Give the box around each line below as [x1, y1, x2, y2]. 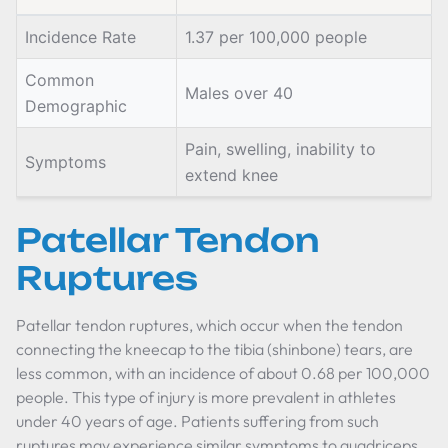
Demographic [25, 96, 127, 116]
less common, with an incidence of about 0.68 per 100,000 [16, 363, 430, 383]
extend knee [185, 165, 278, 185]
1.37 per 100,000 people [185, 27, 367, 47]
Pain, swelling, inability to [185, 139, 376, 159]
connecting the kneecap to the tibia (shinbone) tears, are [16, 339, 413, 359]
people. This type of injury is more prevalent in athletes [16, 387, 396, 407]
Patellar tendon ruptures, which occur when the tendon [16, 315, 403, 335]
